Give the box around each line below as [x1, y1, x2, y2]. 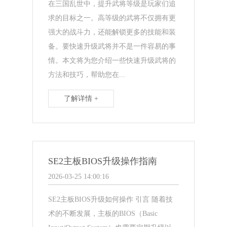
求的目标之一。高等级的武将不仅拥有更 [48, 14, 176, 22]
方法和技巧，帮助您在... [48, 70, 126, 79]
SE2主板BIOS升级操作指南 [48, 156, 158, 166]
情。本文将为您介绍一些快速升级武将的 [48, 56, 176, 64]
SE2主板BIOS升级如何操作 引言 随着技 [48, 195, 173, 203]
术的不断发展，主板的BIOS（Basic [48, 209, 158, 217]
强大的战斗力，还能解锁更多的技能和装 [48, 28, 176, 36]
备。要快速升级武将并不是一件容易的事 [48, 42, 176, 50]
